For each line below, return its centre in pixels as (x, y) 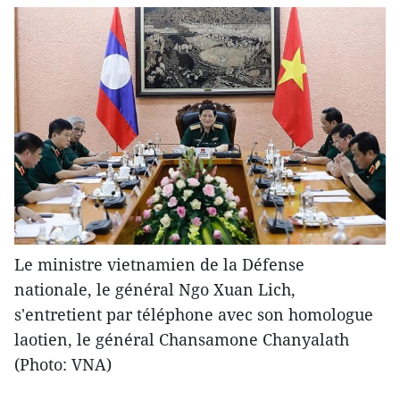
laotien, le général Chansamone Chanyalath (182, 340)
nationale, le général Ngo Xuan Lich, (155, 290)
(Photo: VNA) (63, 365)
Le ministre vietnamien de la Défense (159, 265)
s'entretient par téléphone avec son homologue (194, 315)
